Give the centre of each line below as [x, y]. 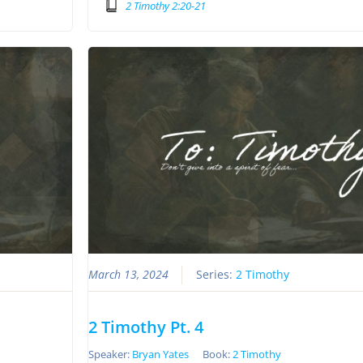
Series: [216, 275]
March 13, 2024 [128, 275]
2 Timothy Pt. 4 [146, 327]
